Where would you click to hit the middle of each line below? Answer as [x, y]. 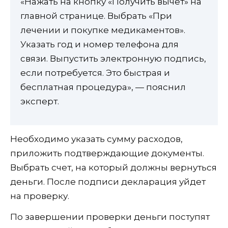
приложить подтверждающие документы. [107, 153]
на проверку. [40, 196]
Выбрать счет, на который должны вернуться [113, 168]
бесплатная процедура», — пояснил [103, 87]
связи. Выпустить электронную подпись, [113, 59]
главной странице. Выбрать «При [96, 16]
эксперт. [40, 102]
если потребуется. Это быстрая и [95, 73]
